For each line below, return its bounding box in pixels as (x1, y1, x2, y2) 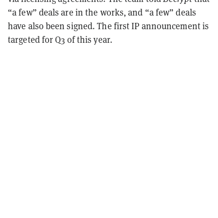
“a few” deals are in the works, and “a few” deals (8, 7, 196, 18)
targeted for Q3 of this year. (8, 34, 112, 46)
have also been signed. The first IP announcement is (8, 20, 209, 32)
